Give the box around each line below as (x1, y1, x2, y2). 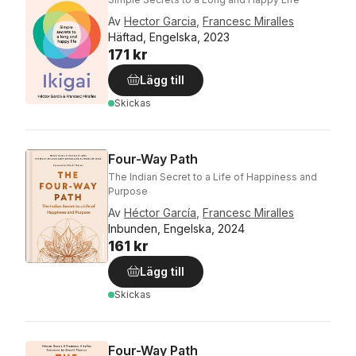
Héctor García (124, 205, 196, 219)
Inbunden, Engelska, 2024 (108, 221, 245, 235)
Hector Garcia (124, 14, 196, 28)
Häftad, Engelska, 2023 (108, 29, 230, 44)
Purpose (108, 184, 148, 197)
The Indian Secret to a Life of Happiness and (108, 170, 317, 183)
